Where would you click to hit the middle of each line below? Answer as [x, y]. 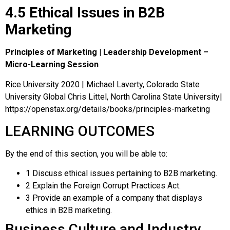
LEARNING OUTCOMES [80, 131]
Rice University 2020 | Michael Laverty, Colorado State [102, 84]
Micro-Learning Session [52, 65]
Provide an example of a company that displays [117, 198]
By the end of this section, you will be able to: [86, 154]
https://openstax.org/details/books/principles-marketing [108, 109]
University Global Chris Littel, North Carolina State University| [114, 97]
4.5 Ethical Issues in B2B [85, 13]
